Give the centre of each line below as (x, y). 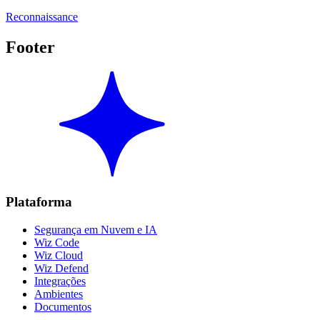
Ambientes (59, 294)
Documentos (63, 307)
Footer (30, 47)
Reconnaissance (42, 16)
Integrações (60, 281)
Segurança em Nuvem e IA (96, 230)
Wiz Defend (61, 268)
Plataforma (39, 202)
